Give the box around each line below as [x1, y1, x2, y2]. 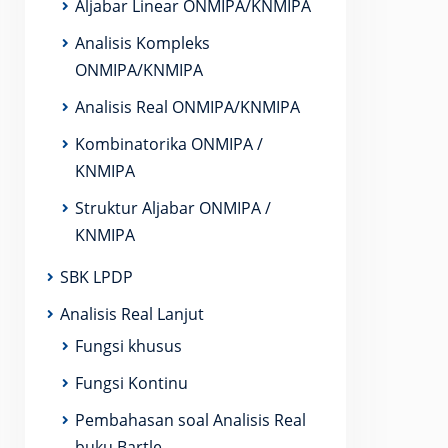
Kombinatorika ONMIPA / [75, 133, 263, 155]
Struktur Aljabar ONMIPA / [75, 197, 271, 219]
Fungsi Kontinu [75, 372, 188, 394]
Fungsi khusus [75, 335, 182, 357]
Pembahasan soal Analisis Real [75, 409, 306, 431]
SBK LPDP [60, 266, 133, 288]
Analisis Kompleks [75, 32, 210, 54]
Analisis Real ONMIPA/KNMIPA [75, 96, 300, 118]
